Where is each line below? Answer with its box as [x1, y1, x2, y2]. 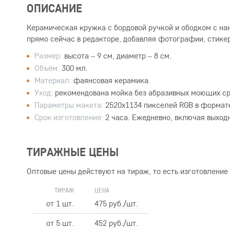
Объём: [34, 63, 60, 73]
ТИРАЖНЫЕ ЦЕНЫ [27, 145, 119, 159]
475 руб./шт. [94, 198, 138, 208]
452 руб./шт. [94, 218, 138, 228]
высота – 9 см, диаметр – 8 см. [62, 50, 171, 61]
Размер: [34, 50, 62, 61]
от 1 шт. [46, 198, 74, 208]
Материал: [34, 75, 71, 85]
